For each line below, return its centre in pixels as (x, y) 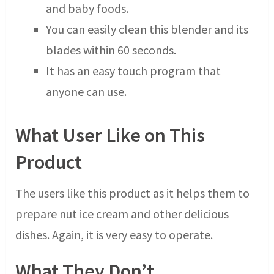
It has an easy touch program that (133, 71)
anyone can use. (86, 92)
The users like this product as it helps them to (132, 193)
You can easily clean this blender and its (147, 29)
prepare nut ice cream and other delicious (122, 213)
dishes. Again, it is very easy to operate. (114, 234)
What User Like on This (110, 135)
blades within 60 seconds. (111, 50)
